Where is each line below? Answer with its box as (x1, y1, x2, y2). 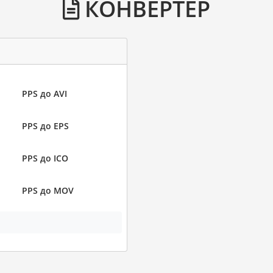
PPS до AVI (21, 88, 67, 99)
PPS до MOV (21, 185, 74, 196)
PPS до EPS (21, 120, 69, 132)
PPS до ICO (21, 152, 68, 164)
